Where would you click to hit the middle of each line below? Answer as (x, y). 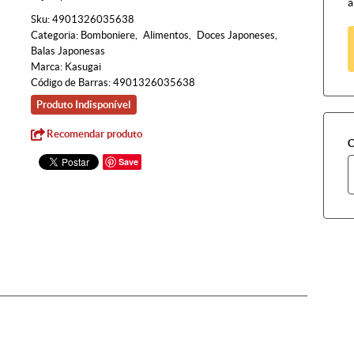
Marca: (48, 67)
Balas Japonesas (68, 51)
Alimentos (166, 35)
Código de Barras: (72, 83)
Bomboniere (108, 35)
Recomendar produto (94, 134)
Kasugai (83, 67)
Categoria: (55, 35)
